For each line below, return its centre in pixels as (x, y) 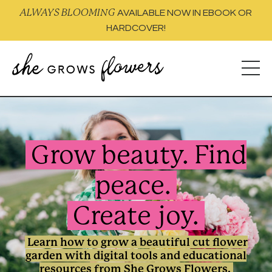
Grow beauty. (113, 155)
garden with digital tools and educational (136, 255)
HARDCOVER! (136, 28)
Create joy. (136, 215)
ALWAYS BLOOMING (68, 12)
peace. (136, 185)
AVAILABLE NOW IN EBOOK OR (184, 13)
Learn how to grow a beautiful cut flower (136, 242)
